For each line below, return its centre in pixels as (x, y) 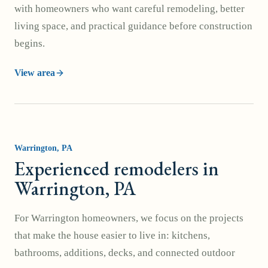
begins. (30, 43)
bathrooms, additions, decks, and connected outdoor (125, 253)
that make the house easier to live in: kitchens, (112, 235)
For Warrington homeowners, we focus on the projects (129, 218)
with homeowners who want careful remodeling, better (130, 9)
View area (35, 73)
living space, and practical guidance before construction (133, 26)
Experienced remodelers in (117, 169)
